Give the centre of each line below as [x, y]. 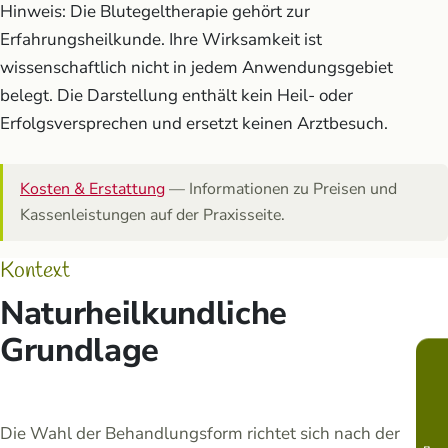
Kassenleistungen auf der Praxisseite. [152, 215]
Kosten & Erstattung [92, 189]
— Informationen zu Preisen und [281, 189]
